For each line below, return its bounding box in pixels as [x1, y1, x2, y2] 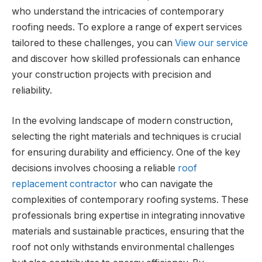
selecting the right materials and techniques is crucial [12, 130, 241, 142]
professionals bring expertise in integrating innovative [12, 209, 245, 221]
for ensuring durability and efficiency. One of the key [12, 146, 240, 158]
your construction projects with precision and [12, 68, 211, 80]
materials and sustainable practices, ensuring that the [12, 225, 244, 237]
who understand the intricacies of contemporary [12, 5, 224, 17]
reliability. [12, 84, 52, 96]
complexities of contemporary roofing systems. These [12, 194, 249, 205]
